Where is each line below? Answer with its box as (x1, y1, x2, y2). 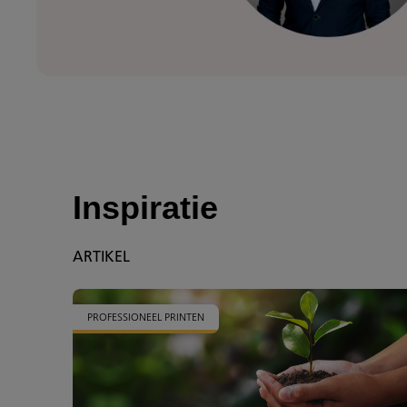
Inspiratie (73, 189, 218, 227)
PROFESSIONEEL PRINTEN (87, 310, 204, 324)
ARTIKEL (73, 246, 130, 266)
